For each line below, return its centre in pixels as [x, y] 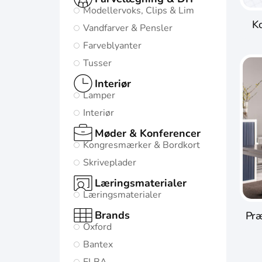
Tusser [97, 63]
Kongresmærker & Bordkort [142, 145]
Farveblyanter [112, 46]
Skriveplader [110, 163]
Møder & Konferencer [148, 133]
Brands [112, 215]
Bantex [98, 244]
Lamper [99, 95]
